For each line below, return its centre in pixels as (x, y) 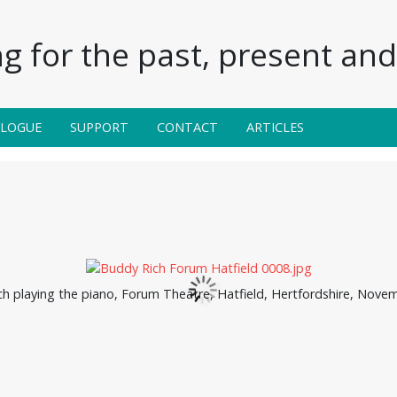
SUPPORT (99, 127)
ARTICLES (275, 127)
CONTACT (187, 127)
